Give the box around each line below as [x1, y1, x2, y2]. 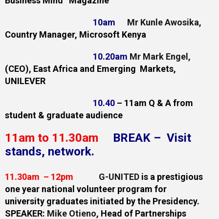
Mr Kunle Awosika [127, 17, 199, 27]
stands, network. [5, 145, 94, 158]
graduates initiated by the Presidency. [44, 196, 201, 206]
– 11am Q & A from [115, 98, 193, 108]
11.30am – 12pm [5, 172, 99, 182]
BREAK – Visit [113, 131, 191, 145]
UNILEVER [5, 76, 47, 86]
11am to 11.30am [5, 131, 98, 145]
